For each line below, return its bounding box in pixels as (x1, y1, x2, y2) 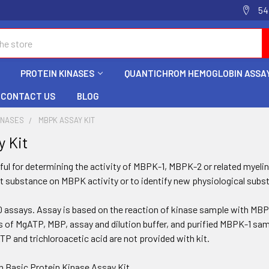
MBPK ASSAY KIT (38, 115, 95, 125)
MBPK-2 (169, 160, 202, 172)
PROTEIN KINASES (20, 68, 94, 79)
